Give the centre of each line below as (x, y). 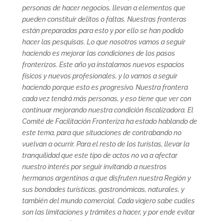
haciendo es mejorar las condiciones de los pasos (98, 53)
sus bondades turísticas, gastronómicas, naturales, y (103, 189)
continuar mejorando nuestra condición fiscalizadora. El (108, 110)
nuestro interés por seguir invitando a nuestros (94, 166)
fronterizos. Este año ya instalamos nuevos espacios (103, 64)
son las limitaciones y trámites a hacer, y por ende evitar (108, 212)
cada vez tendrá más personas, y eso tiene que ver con (107, 98)
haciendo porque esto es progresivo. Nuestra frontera (105, 87)
